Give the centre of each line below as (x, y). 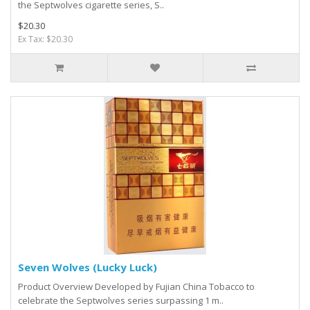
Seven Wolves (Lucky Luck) (88, 267)
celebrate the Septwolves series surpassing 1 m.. (121, 301)
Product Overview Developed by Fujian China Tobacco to (136, 287)
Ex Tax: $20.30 (45, 39)
